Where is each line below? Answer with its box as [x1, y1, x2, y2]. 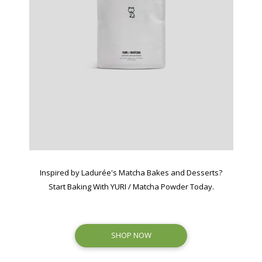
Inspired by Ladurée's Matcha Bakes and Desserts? [40, 167, 222, 178]
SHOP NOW [111, 230, 151, 241]
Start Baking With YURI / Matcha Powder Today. [48, 181, 214, 192]
